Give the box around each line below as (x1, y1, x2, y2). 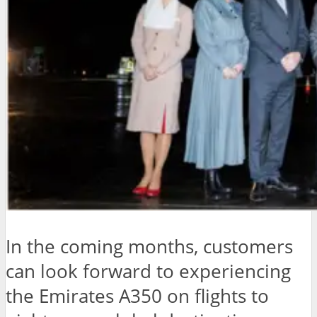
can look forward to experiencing (6, 259, 291, 284)
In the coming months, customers (6, 234, 293, 260)
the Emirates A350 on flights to (6, 284, 269, 309)
